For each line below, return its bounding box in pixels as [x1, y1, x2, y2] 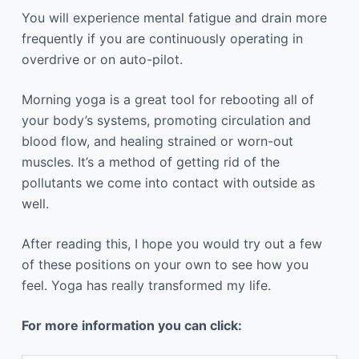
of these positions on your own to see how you [21, 256, 309, 273]
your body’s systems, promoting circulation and [21, 112, 311, 129]
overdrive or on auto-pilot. [21, 51, 183, 68]
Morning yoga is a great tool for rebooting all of [21, 91, 314, 108]
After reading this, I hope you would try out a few [21, 236, 322, 252]
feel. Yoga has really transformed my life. [21, 277, 271, 294]
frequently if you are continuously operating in [21, 30, 303, 47]
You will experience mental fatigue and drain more [21, 10, 327, 26]
